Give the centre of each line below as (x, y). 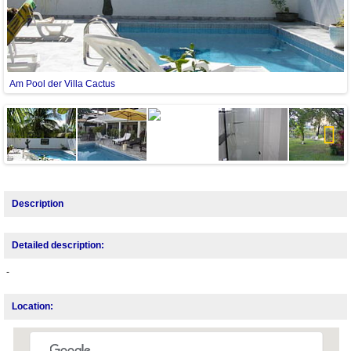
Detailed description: (58, 245)
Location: (33, 306)
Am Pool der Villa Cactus (62, 84)
